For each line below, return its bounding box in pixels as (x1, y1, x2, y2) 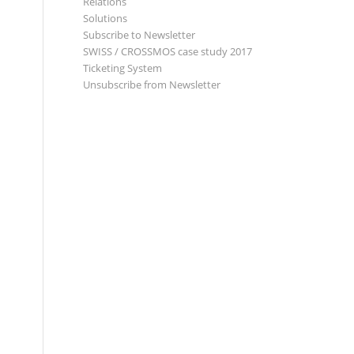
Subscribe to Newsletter (83, 28, 196, 42)
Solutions (83, 11, 128, 25)
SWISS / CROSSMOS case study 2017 (83, 44, 253, 58)
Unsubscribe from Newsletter (83, 77, 221, 92)
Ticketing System (83, 61, 163, 75)
